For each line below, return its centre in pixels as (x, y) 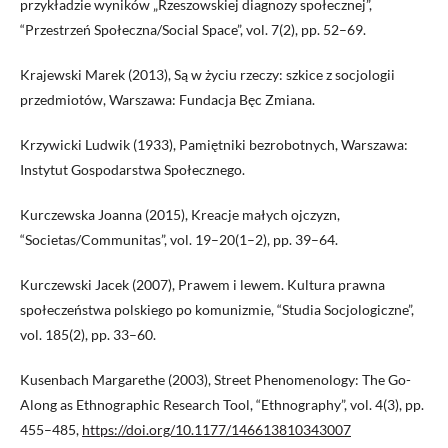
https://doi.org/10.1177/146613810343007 (216, 430)
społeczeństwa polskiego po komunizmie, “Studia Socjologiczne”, (217, 310)
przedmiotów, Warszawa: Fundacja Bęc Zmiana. (167, 100)
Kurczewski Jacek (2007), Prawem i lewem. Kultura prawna (202, 285)
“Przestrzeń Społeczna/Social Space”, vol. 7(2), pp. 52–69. (193, 30)
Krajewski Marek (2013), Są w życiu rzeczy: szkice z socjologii (207, 75)
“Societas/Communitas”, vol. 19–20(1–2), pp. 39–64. (179, 240)
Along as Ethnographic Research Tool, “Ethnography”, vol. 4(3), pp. (222, 405)
